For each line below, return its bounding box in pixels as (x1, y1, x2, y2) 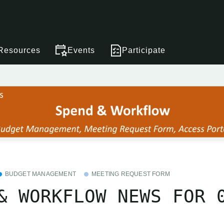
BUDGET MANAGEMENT (4, 170, 76, 177)
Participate (122, 45, 165, 54)
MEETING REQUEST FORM (91, 170, 170, 177)
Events (67, 45, 95, 54)
